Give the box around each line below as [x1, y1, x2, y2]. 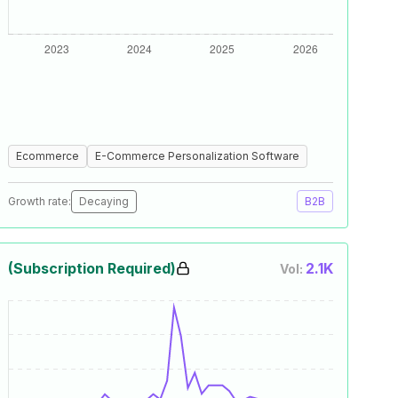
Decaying [79, 195, 129, 208]
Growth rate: [8, 195, 71, 208]
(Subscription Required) [8, 259, 176, 277]
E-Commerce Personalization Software [95, 149, 299, 163]
